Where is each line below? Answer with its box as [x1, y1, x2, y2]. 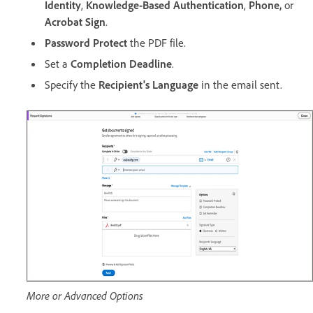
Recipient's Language [99, 78, 198, 92]
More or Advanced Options [27, 288, 143, 303]
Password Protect [45, 36, 127, 50]
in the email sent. [198, 78, 282, 92]
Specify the [45, 78, 99, 92]
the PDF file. [127, 36, 186, 50]
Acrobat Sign [45, 15, 105, 29]
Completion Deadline [71, 57, 172, 71]
